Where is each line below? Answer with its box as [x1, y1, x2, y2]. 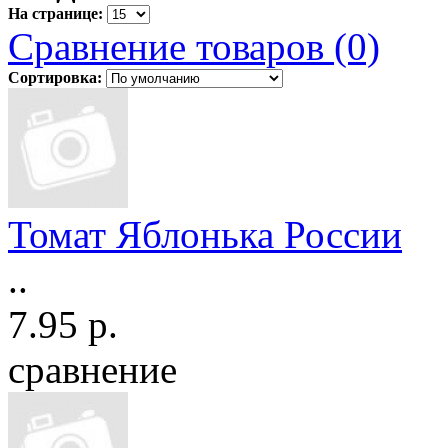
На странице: [8, 4, 103, 22]
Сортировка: [8, 68, 102, 86]
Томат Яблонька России [8, 212, 402, 256]
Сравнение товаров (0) [8, 24, 380, 68]
